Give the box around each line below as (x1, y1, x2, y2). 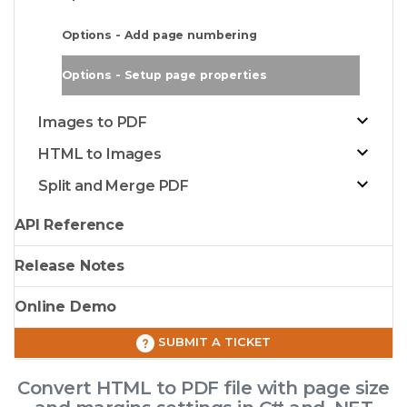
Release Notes (15, 257, 125, 275)
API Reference (15, 216, 125, 234)
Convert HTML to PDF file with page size (17, 376, 390, 399)
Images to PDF (38, 114, 148, 132)
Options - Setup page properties (62, 68, 267, 83)
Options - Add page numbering (62, 28, 257, 43)
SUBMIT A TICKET (154, 334, 271, 350)
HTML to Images (38, 145, 162, 164)
